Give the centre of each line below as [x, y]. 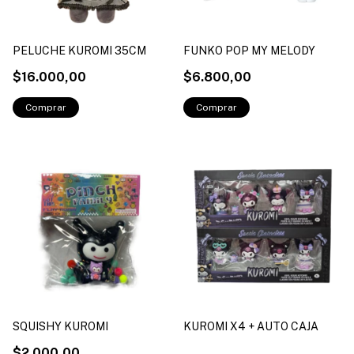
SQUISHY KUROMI [60, 326]
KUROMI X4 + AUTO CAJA [251, 326]
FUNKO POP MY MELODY [249, 50]
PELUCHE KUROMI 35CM [79, 50]
